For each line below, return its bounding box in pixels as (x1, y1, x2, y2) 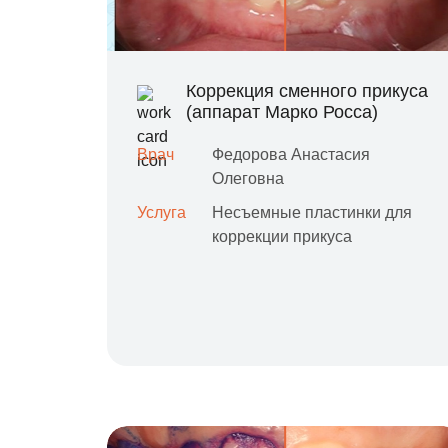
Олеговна (212, 170, 284, 187)
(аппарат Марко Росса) (186, 102, 378, 122)
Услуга (137, 204, 186, 221)
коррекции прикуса (212, 228, 352, 245)
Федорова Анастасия (212, 146, 370, 163)
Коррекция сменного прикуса (186, 81, 428, 101)
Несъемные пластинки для (212, 204, 412, 221)
